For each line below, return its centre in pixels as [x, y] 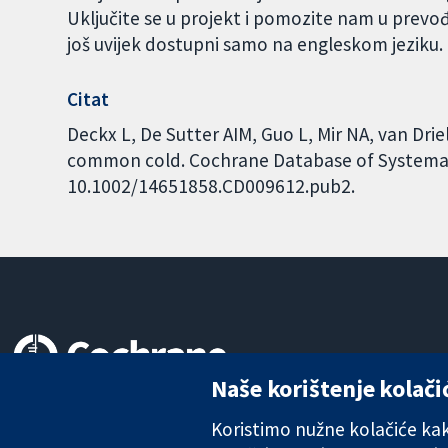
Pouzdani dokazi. [73, 403]
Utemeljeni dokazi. [79, 425]
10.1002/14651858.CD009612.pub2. [211, 186]
